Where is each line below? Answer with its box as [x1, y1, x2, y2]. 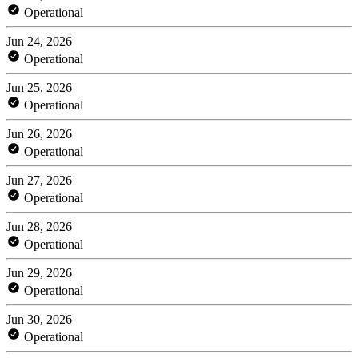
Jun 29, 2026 [6, 265, 72, 280]
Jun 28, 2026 [6, 219, 72, 233]
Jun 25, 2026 [6, 80, 72, 94]
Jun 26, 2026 [6, 126, 72, 141]
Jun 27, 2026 [6, 173, 72, 187]
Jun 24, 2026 [6, 34, 72, 48]
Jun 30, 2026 [6, 312, 72, 326]
